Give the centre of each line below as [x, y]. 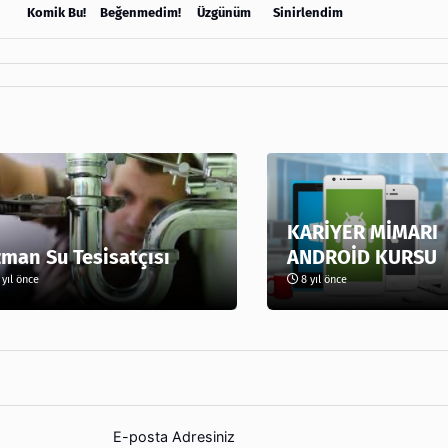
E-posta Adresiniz [174, 436]
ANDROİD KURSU [361, 256]
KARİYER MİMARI [362, 231]
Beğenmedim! [140, 12]
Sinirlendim [308, 12]
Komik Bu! [56, 12]
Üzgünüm [224, 12]
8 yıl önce [322, 279]
